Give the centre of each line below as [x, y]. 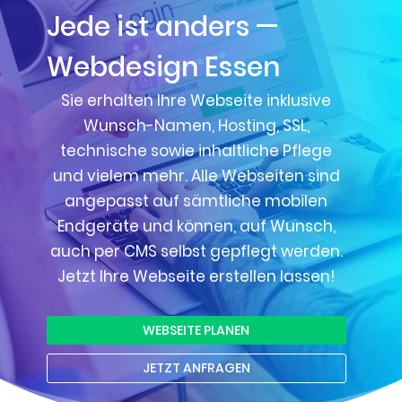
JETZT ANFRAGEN [196, 368]
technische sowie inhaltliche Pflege [197, 151]
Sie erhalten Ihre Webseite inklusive [197, 101]
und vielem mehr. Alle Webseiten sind [196, 176]
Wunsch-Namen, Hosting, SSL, [196, 126]
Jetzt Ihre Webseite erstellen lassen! [197, 277]
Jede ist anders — [162, 27]
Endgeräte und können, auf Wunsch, [196, 227]
